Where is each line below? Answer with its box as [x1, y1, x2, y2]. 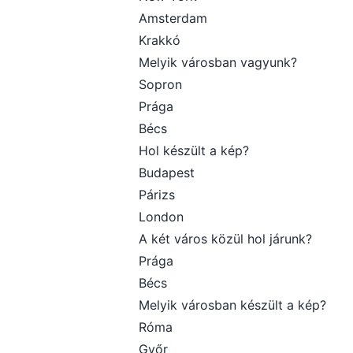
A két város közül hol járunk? [139, 231, 312, 247]
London [139, 209, 184, 225]
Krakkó [139, 32, 180, 48]
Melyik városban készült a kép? [139, 297, 326, 313]
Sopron [139, 76, 182, 92]
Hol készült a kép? [139, 143, 249, 158]
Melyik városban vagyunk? [139, 54, 297, 70]
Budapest [139, 165, 195, 180]
